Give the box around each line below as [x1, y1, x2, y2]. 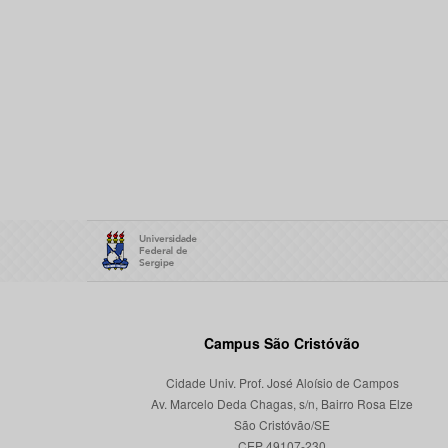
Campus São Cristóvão [204, 333, 360, 353]
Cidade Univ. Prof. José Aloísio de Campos [165, 374, 399, 391]
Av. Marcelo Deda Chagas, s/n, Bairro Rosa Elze [151, 395, 413, 412]
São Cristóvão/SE [234, 416, 330, 433]
